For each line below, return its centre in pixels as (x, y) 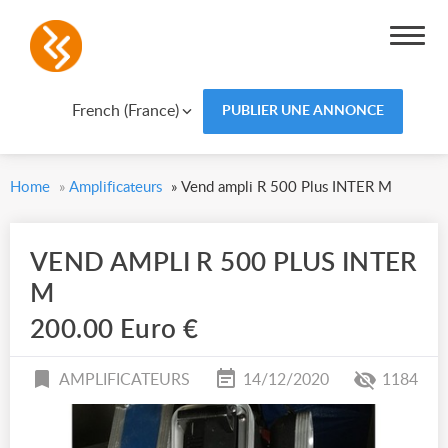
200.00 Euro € (114, 330)
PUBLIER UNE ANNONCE (302, 111)
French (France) (125, 110)
